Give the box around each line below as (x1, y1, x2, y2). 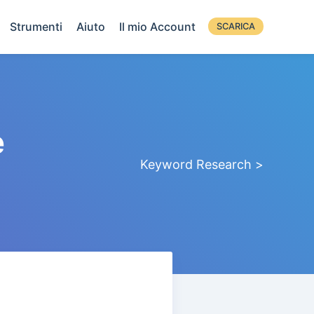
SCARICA (217, 21, 255, 32)
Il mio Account (119, 20, 196, 34)
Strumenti (10, 20, 62, 34)
